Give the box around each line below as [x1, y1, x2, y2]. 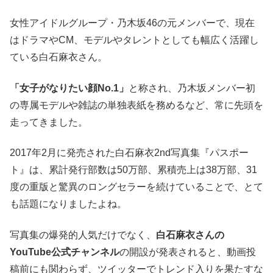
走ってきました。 [10, 116, 88, 127]
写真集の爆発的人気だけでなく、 [10, 229, 156, 240]
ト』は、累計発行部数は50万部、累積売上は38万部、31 [10, 165, 257, 175]
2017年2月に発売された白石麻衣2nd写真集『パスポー [10, 147, 249, 158]
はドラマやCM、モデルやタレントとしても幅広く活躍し [10, 35, 259, 46]
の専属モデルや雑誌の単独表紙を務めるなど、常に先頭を [10, 99, 263, 110]
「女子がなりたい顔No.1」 [10, 82, 129, 93]
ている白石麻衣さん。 [10, 52, 107, 63]
